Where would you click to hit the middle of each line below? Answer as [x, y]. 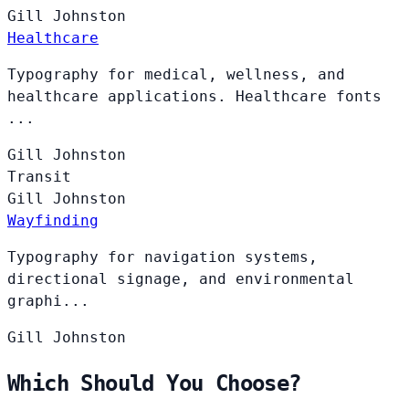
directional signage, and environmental [181, 278]
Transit [39, 176]
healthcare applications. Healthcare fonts [194, 96]
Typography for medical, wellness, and [176, 74]
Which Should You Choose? [154, 383]
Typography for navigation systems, [163, 257]
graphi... [48, 300]
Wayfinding [53, 220]
